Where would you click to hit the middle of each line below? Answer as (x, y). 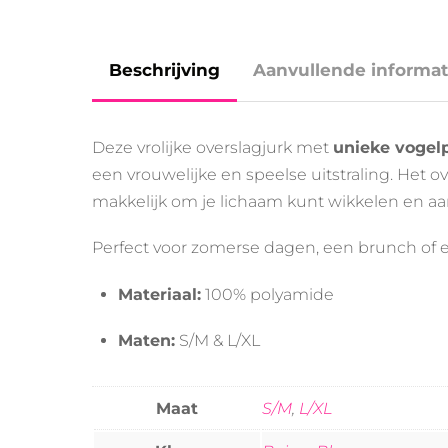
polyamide (291, 294)
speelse (278, 175)
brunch (389, 248)
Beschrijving (164, 70)
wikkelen (365, 202)
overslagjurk (246, 148)
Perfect (122, 248)
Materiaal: (159, 294)
